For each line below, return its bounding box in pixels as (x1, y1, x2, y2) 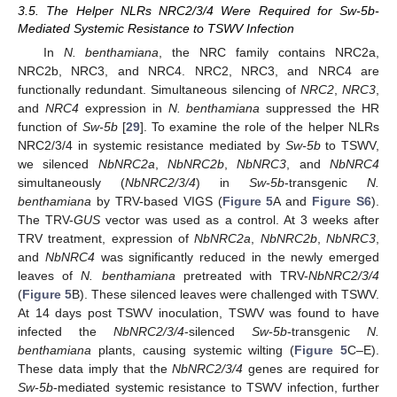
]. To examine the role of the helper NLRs (139, 120, 380, 135)
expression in (78, 101, 168, 116)
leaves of (18, 269, 82, 284)
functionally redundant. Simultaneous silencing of (18, 82, 300, 97)
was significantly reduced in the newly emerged (94, 250, 379, 265)
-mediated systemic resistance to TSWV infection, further (53, 380, 379, 395)
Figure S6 (312, 194, 371, 209)
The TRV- (18, 213, 74, 228)
